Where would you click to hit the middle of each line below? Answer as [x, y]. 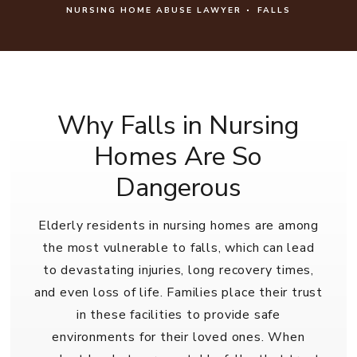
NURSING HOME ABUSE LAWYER [154, 11]
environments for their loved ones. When [178, 337]
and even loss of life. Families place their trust [178, 293]
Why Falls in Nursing [178, 125]
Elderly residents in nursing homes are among [178, 226]
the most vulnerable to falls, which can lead [178, 248]
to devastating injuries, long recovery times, [178, 271]
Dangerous [178, 187]
